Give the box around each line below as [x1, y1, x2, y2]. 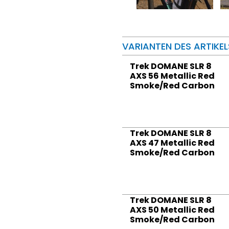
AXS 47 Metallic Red [130, 137, 215, 149]
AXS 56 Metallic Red [130, 70, 215, 82]
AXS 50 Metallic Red [130, 204, 215, 216]
